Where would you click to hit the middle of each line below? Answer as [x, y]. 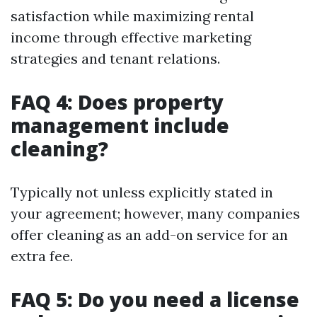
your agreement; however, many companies [155, 213]
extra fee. [42, 256]
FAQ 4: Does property [117, 102]
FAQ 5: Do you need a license [155, 299]
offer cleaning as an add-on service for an [149, 235]
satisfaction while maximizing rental [132, 16]
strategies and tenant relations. [115, 58]
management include [120, 125]
